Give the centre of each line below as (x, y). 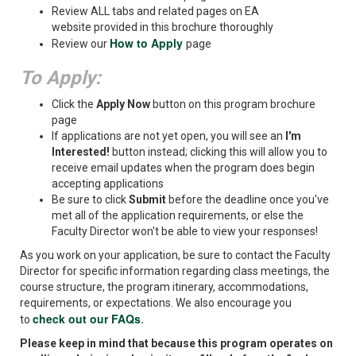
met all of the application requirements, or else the (178, 216)
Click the (74, 104)
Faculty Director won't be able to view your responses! (185, 232)
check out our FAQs (87, 319)
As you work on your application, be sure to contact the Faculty (175, 255)
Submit (149, 200)
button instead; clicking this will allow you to (220, 152)
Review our (81, 44)
